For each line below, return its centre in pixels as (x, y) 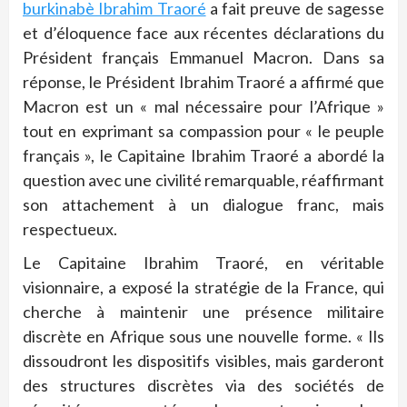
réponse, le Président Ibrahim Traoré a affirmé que (203, 81)
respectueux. (70, 228)
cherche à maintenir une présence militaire (203, 311)
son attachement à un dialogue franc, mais (203, 204)
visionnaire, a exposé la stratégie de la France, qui (203, 287)
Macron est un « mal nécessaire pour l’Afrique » (203, 106)
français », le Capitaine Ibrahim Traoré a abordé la (203, 155)
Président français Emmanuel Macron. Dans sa (203, 57)
